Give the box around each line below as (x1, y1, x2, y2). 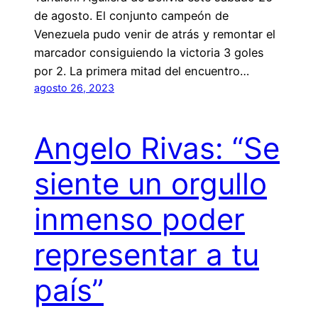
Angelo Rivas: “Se (34, 129, 280, 166)
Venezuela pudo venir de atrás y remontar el (34, 26, 275, 41)
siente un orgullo (34, 165, 267, 202)
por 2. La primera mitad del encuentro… (34, 63, 249, 78)
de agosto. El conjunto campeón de (34, 8, 229, 23)
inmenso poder (34, 200, 245, 237)
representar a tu (34, 236, 259, 273)
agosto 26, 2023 (34, 81, 114, 94)
